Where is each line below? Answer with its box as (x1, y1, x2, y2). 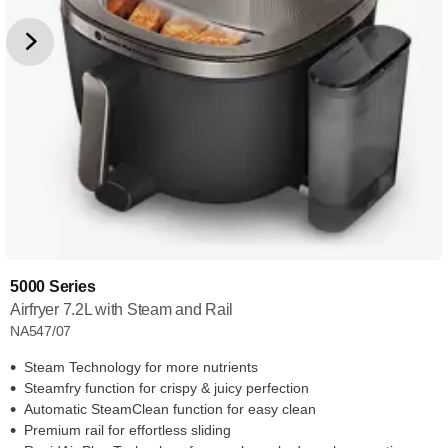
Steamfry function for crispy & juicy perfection (24, 380, 309, 396)
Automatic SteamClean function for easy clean (24, 401, 316, 417)
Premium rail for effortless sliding (24, 422, 231, 438)
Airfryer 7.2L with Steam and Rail (10, 301, 234, 318)
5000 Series (10, 278, 96, 295)
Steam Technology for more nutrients (24, 359, 258, 375)
